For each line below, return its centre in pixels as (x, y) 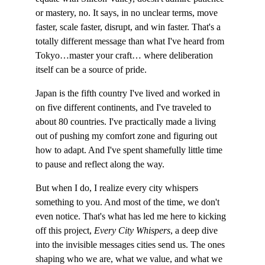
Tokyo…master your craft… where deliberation (125, 55)
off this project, (65, 230)
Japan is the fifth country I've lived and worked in (129, 93)
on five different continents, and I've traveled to (125, 107)
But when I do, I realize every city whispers (118, 188)
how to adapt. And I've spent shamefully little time (130, 150)
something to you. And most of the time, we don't (129, 202)
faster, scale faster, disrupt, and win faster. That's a (129, 27)
